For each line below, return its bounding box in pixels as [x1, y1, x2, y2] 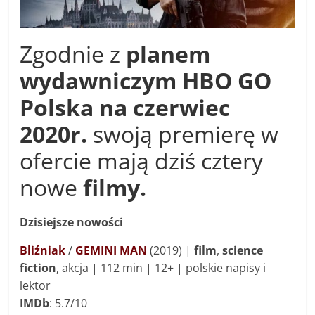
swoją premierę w [87, 118, 279, 149]
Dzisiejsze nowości [20, 214, 124, 230]
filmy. [83, 172, 147, 202]
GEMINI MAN [75, 242, 148, 258]
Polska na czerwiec [20, 91, 231, 122]
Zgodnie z [20, 38, 127, 69]
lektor [20, 277, 51, 293]
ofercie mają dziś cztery [20, 145, 264, 176]
